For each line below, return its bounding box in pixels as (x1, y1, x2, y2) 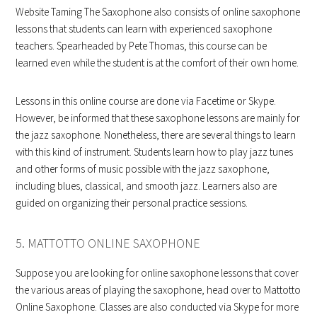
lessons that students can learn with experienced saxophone (16, 22, 272, 35)
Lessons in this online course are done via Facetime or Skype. (16, 94, 277, 108)
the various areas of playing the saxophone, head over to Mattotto (16, 283, 301, 296)
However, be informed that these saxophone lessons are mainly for (16, 111, 301, 125)
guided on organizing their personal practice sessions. (16, 196, 248, 209)
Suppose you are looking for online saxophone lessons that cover (16, 266, 299, 279)
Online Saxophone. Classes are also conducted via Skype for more (16, 300, 299, 313)
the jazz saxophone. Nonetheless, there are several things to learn (16, 128, 296, 142)
